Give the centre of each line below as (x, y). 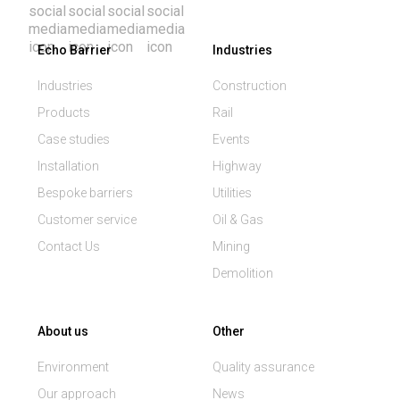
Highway (237, 167)
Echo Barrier (75, 50)
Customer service (87, 220)
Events (231, 140)
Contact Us (69, 247)
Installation (68, 167)
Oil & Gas (238, 220)
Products (64, 113)
